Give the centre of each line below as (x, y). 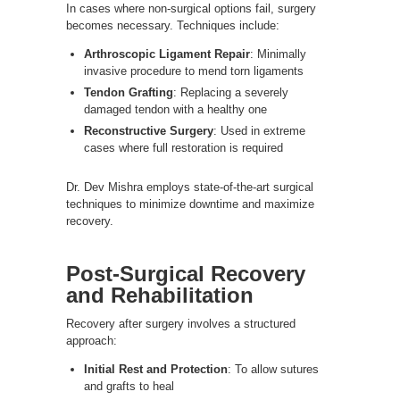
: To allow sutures (273, 369)
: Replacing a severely (231, 92)
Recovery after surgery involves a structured (181, 323)
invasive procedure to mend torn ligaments (194, 71)
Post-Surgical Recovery (186, 273)
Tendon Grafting (129, 92)
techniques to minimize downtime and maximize (190, 204)
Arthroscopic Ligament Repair (167, 54)
